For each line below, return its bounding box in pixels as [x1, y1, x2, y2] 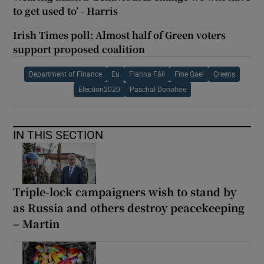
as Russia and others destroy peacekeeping [13, 199, 245, 215]
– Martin [13, 215, 60, 231]
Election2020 [78, 85, 120, 93]
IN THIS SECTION [13, 128, 104, 141]
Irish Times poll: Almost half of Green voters [13, 28, 226, 42]
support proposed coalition [13, 42, 146, 56]
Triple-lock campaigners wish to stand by [13, 183, 237, 199]
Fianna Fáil [129, 70, 165, 78]
